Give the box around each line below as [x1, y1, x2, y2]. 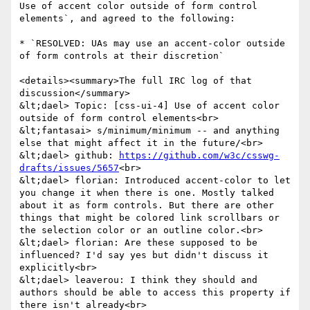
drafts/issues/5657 [19, 163, 119, 174]
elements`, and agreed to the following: [19, 13, 235, 24]
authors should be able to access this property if [19, 287, 291, 298]
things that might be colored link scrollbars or [19, 212, 280, 224]
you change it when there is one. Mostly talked [19, 188, 274, 199]
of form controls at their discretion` [19, 51, 224, 62]
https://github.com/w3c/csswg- [119, 150, 280, 161]
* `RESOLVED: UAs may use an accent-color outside [19, 38, 285, 49]
